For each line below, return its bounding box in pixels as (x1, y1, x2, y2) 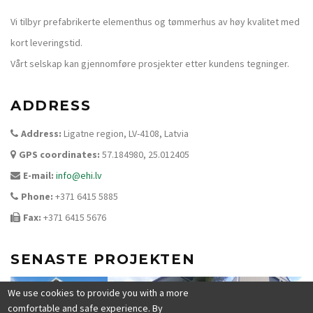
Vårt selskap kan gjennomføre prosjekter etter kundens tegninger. (10, 57, 289, 70)
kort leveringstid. (10, 36, 82, 49)
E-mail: (23, 168, 54, 182)
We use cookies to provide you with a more (8, 286, 189, 299)
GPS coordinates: (19, 147, 100, 161)
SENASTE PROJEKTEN (10, 250, 196, 268)
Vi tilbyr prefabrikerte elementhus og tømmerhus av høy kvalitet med (10, 15, 300, 28)
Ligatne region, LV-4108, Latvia (61, 126, 189, 140)
